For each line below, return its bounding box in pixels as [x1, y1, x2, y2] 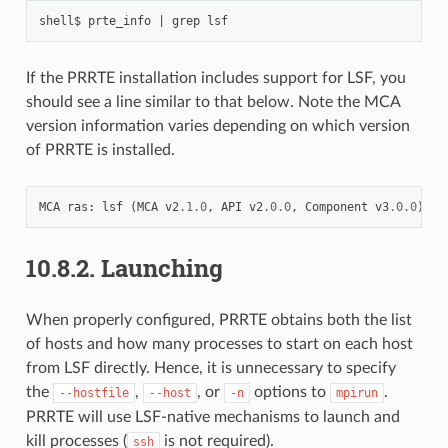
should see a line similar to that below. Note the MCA [25, 93, 400, 110]
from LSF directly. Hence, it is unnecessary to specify [25, 359, 396, 376]
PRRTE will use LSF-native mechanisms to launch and [25, 408, 400, 425]
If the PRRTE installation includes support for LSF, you [25, 69, 406, 86]
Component [304, 199, 368, 214]
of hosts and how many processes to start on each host [25, 335, 413, 352]
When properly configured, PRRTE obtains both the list [25, 311, 412, 328]
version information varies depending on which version [25, 117, 410, 134]
